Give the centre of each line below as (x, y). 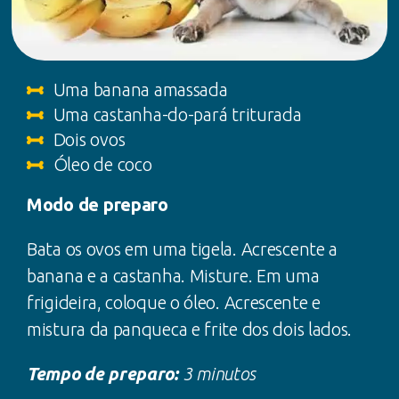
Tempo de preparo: (105, 374)
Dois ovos (89, 140)
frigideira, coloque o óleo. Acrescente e (174, 303)
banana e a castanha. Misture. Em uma (173, 276)
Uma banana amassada (140, 90)
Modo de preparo (98, 205)
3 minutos (219, 374)
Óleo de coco (102, 165)
